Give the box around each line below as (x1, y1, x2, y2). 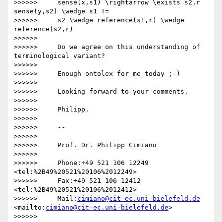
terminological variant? (14, 52, 105, 60)
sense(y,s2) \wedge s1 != (14, 7, 109, 15)
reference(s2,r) (14, 25, 73, 33)
